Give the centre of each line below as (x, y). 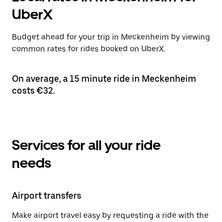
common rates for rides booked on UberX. (89, 49)
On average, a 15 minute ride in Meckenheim (104, 79)
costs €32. (33, 90)
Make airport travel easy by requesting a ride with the (110, 215)
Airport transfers (47, 195)
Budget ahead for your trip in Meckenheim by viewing (111, 37)
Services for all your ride (86, 145)
